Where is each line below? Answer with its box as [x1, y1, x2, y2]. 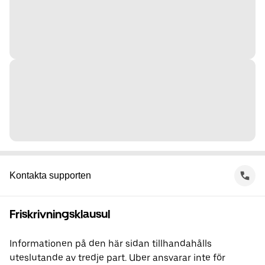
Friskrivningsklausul [9, 207, 110, 222]
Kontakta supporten [9, 170, 91, 181]
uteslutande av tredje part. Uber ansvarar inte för [9, 252, 225, 264]
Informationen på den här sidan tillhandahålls [9, 238, 212, 250]
